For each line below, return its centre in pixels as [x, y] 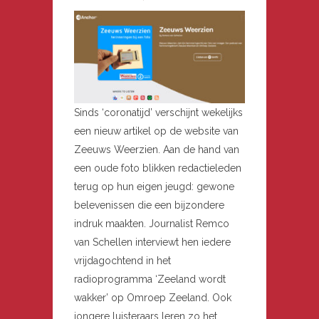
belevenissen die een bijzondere [149, 205]
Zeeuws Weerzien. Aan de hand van [157, 149]
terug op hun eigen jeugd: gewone [154, 186]
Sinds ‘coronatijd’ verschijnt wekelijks [158, 112]
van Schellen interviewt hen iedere [152, 242]
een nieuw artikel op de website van [156, 131]
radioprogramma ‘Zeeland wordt [150, 279]
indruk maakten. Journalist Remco [152, 223]
